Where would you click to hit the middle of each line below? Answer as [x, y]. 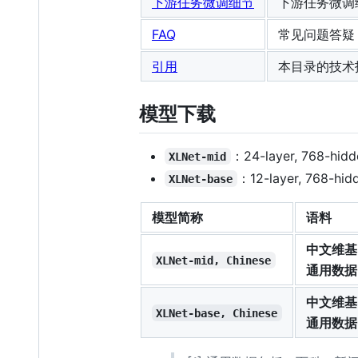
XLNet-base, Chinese [217, 313]
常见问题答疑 [316, 35]
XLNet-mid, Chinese [214, 260]
